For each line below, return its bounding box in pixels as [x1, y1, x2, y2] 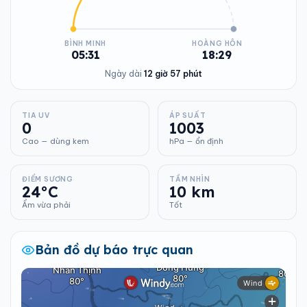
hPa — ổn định [169, 136, 223, 146]
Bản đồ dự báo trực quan [35, 242, 193, 258]
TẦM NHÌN [169, 175, 210, 184]
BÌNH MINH [64, 39, 107, 48]
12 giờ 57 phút [144, 69, 202, 79]
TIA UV [22, 111, 50, 120]
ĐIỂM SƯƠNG [22, 175, 73, 184]
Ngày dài [105, 69, 144, 79]
